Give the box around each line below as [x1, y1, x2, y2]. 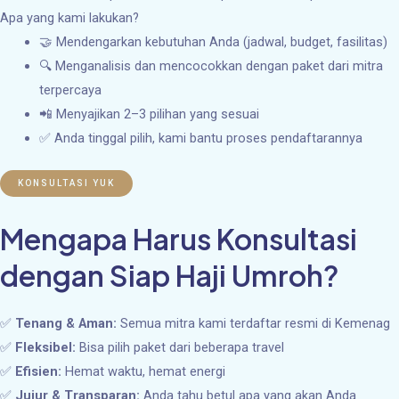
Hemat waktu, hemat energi [61, 362, 225, 379]
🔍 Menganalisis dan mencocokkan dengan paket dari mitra [38, 57, 383, 74]
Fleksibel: [15, 338, 76, 355]
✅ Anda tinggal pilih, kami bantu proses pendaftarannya [38, 129, 362, 146]
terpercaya [38, 81, 102, 98]
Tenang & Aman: [15, 314, 117, 331]
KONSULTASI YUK [18, 177, 115, 188]
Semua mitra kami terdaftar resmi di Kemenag [117, 314, 390, 331]
